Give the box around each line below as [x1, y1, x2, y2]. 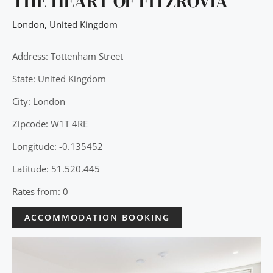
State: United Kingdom [12, 72, 106, 85]
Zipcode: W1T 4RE [12, 117, 88, 130]
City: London [12, 94, 65, 107]
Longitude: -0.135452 [12, 140, 103, 152]
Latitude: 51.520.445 [12, 162, 100, 175]
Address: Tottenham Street [12, 49, 123, 62]
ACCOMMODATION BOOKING [24, 211, 170, 223]
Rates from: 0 [12, 185, 68, 197]
